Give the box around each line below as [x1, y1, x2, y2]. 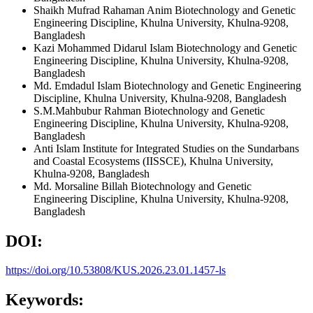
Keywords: [6, 291, 84, 310]
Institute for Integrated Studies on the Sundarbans [82, 142, 299, 154]
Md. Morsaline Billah [34, 180, 131, 192]
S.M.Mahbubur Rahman [34, 104, 144, 117]
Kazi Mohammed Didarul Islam [34, 41, 176, 54]
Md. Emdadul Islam [34, 79, 124, 92]
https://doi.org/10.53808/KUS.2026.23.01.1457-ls [6, 264, 226, 277]
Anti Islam [34, 142, 82, 154]
